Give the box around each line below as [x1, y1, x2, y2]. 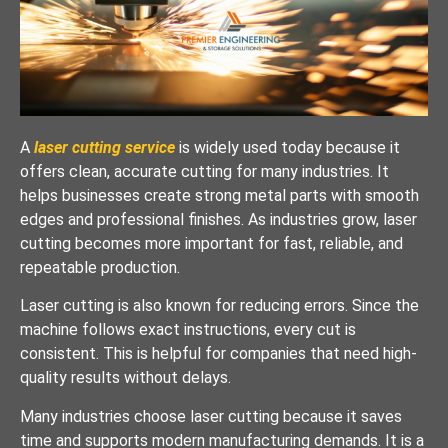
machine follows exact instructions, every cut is [20, 320, 356, 340]
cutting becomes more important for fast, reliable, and [20, 234, 403, 253]
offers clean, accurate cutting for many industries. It [20, 162, 389, 181]
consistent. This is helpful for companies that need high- [20, 344, 417, 364]
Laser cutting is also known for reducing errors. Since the [20, 296, 419, 316]
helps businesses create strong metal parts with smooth [20, 186, 419, 205]
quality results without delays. [20, 368, 231, 388]
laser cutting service [34, 138, 175, 157]
